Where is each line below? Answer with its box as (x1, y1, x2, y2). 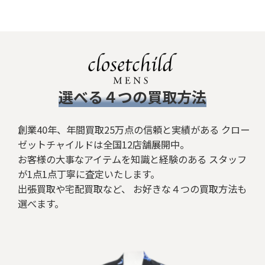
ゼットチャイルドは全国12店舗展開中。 (18, 137, 189, 151)
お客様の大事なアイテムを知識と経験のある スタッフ (18, 151, 247, 166)
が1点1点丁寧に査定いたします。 (18, 166, 160, 181)
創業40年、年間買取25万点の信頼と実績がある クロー (18, 122, 250, 137)
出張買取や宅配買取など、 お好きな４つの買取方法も (18, 181, 247, 196)
